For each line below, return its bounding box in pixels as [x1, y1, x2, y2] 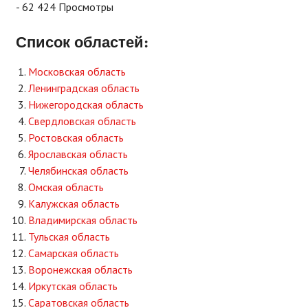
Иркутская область [28, 279, 118, 294]
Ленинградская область [28, 81, 140, 96]
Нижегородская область [28, 98, 144, 112]
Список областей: [16, 30, 148, 54]
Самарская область [28, 246, 119, 261]
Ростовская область [28, 131, 124, 145]
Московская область [28, 65, 126, 79]
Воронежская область [28, 263, 133, 277]
